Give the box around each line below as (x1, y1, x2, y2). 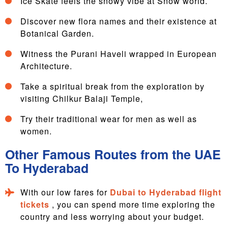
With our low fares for (20, 186, 110, 198)
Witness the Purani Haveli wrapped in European (20, 48, 217, 60)
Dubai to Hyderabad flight (110, 186, 221, 198)
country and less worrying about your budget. (20, 211, 204, 222)
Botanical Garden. (20, 27, 94, 39)
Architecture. (20, 60, 75, 72)
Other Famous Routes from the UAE (5, 145, 221, 163)
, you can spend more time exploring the (52, 198, 215, 210)
